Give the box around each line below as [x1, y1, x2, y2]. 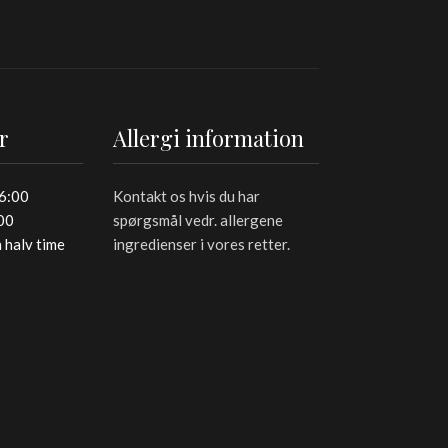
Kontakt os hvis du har [113, 186, 260, 205]
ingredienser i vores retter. [113, 234, 290, 253]
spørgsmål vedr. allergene [113, 210, 283, 229]
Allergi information [113, 122, 304, 153]
